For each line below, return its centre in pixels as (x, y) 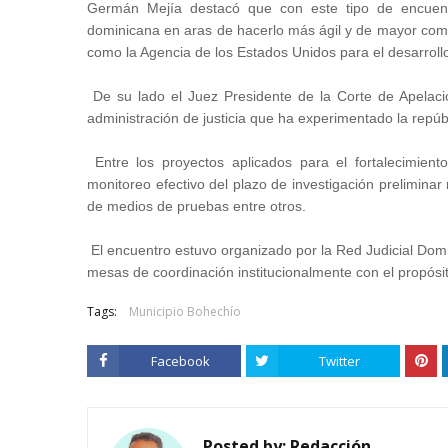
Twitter (339, 361)
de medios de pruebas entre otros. (198, 206)
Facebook (180, 361)
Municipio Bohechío (185, 311)
